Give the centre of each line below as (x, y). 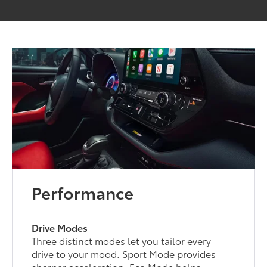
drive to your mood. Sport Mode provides (124, 254)
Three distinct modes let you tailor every (122, 241)
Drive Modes (60, 228)
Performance (83, 192)
